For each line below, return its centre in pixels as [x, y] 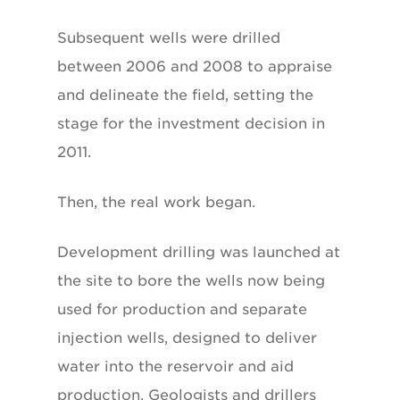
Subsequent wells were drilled [169, 37]
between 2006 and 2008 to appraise [195, 66]
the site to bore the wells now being [191, 280]
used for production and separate [182, 309]
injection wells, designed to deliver [187, 337]
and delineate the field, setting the [185, 95]
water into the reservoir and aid [175, 366]
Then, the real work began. [156, 202]
